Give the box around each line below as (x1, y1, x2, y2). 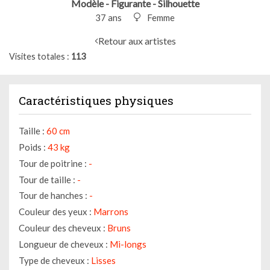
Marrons (93, 206, 128, 218)
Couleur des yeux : (19, 206, 92, 218)
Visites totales (9, 51, 65, 62)
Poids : (19, 142, 46, 153)
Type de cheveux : (19, 254, 89, 266)
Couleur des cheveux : (19, 222, 105, 234)
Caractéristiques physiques (19, 93, 174, 108)
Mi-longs (110, 238, 146, 250)
